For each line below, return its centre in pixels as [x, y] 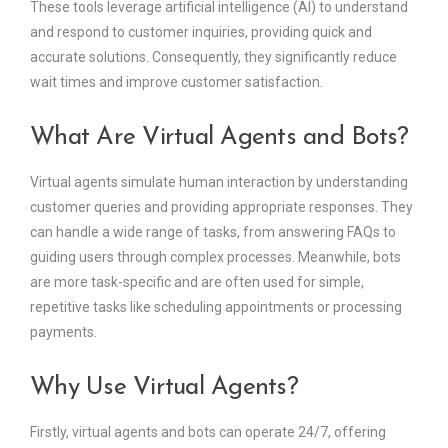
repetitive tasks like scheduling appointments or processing [216, 307]
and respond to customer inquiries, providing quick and [201, 32]
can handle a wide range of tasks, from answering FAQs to [213, 232]
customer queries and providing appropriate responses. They [221, 207]
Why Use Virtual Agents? [164, 388]
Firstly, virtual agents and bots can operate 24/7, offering [208, 432]
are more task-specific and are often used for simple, [197, 282]
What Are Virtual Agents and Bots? [219, 138]
